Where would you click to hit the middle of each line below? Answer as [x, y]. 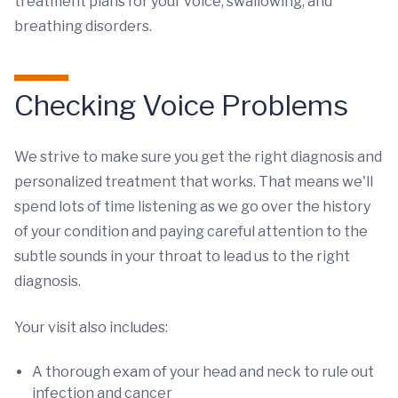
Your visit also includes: [91, 327]
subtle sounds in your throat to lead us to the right [182, 256]
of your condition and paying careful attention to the [191, 231]
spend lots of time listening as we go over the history [192, 207]
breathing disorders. [83, 26]
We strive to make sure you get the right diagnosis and [198, 157]
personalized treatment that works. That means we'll [194, 182]
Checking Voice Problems [181, 105]
